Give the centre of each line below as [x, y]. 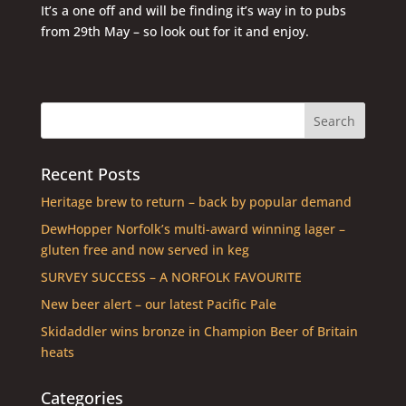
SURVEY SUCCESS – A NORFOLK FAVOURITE [171, 277]
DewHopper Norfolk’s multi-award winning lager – [193, 229]
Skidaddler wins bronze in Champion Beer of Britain [199, 331]
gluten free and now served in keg [145, 250]
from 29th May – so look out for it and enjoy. [174, 31]
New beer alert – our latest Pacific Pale [158, 304]
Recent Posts [90, 174]
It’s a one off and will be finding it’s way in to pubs [193, 10]
